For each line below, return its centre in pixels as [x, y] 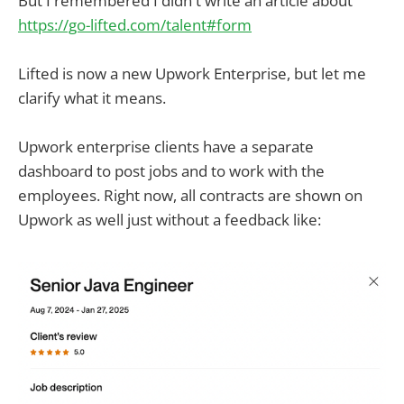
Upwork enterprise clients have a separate [166, 147]
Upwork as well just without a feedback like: [170, 220]
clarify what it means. [92, 97]
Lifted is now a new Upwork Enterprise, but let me [192, 73]
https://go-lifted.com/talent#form [135, 24]
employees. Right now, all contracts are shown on [190, 196]
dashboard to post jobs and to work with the [171, 171]
